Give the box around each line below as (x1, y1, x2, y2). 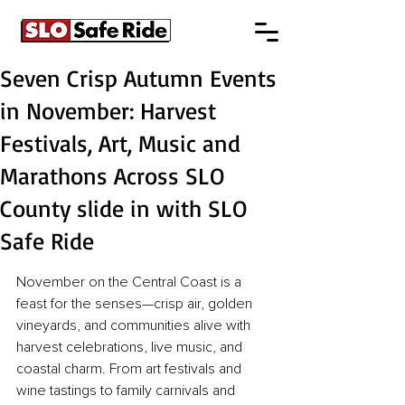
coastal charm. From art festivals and (16, 362, 245, 376)
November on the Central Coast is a (16, 275, 245, 289)
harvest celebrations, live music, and (16, 340, 246, 354)
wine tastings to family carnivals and (16, 383, 239, 398)
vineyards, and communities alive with (16, 318, 254, 333)
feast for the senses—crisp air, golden (16, 297, 256, 311)
